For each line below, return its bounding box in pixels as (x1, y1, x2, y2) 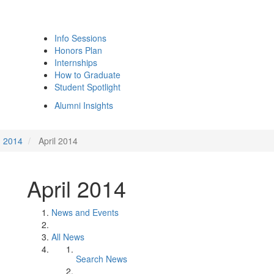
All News (51, 231, 84, 243)
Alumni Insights (54, 99, 113, 111)
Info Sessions (54, 32, 106, 44)
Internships (54, 56, 97, 68)
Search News (76, 253, 127, 265)
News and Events (51, 206, 119, 218)
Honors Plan (54, 44, 102, 56)
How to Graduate (54, 68, 120, 81)
